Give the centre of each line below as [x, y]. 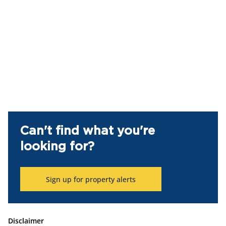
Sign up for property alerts [91, 179]
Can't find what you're [88, 131]
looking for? [57, 147]
